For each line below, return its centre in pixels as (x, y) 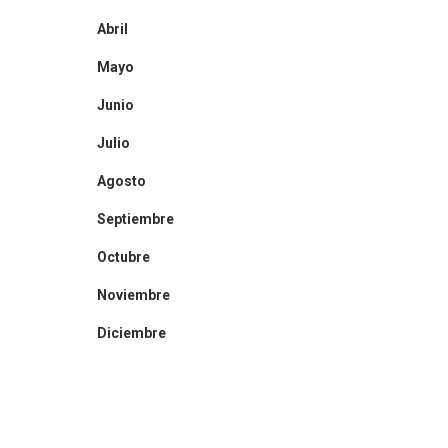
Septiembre (135, 219)
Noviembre (133, 295)
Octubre (123, 257)
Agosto (121, 181)
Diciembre (131, 333)
